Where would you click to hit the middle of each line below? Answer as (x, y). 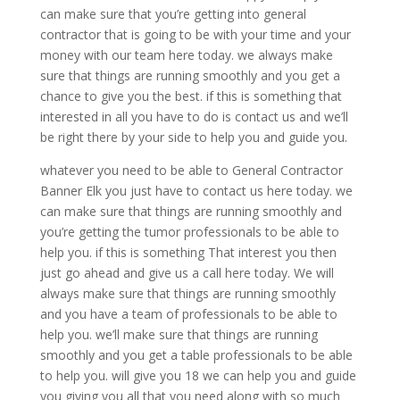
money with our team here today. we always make (186, 55)
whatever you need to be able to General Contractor (191, 171)
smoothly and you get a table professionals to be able (196, 355)
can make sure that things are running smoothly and (191, 212)
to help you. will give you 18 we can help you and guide (198, 376)
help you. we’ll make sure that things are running (179, 335)
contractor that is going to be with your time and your (195, 35)
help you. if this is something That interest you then (188, 253)
